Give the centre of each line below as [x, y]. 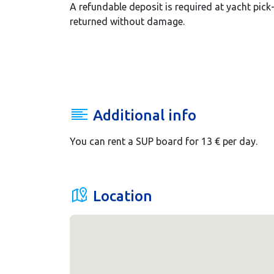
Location [121, 196]
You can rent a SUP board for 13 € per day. [164, 142]
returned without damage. [127, 22]
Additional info [143, 116]
